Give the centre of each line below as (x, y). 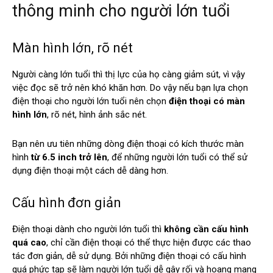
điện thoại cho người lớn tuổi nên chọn (90, 101)
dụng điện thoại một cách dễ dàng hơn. (90, 171)
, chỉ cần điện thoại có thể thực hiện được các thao (149, 243)
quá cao (29, 243)
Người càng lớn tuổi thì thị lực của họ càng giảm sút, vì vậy (129, 74)
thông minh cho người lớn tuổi (121, 11)
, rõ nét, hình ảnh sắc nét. (97, 115)
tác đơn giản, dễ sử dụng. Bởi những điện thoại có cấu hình (129, 256)
